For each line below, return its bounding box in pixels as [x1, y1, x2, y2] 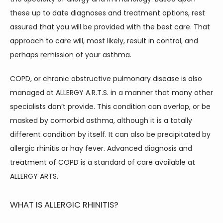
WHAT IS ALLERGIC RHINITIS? [10, 199, 118, 211]
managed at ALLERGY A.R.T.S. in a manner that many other [10, 88, 213, 98]
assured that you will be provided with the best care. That [10, 22, 210, 32]
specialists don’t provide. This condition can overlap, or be [10, 102, 211, 111]
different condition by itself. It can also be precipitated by [10, 129, 211, 139]
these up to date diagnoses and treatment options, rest [10, 8, 205, 18]
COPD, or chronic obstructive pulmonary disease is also [10, 74, 202, 84]
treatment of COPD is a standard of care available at [10, 157, 195, 167]
